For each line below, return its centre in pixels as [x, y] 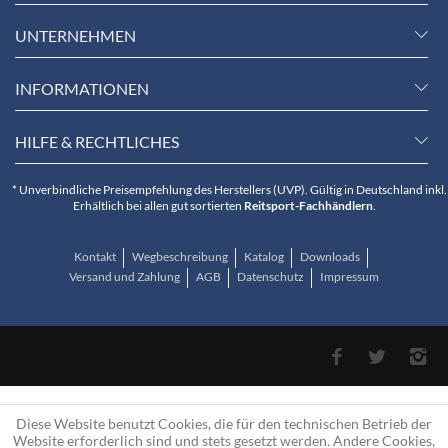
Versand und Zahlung [125, 277]
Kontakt [96, 257]
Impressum [349, 277]
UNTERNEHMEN [75, 35]
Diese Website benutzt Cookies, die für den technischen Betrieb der [224, 423]
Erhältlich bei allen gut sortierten [158, 206]
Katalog [265, 257]
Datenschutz [271, 277]
